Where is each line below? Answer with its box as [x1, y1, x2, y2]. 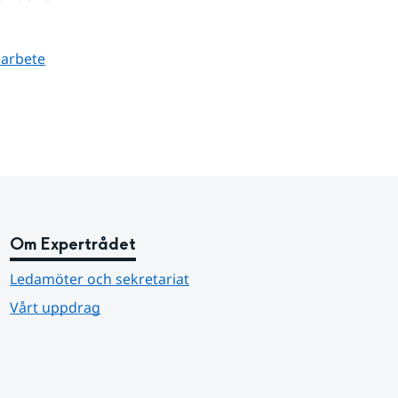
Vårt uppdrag [10, 298, 101, 318]
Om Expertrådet [10, 234, 137, 257]
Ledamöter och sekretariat [10, 269, 190, 290]
